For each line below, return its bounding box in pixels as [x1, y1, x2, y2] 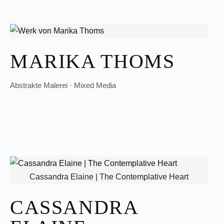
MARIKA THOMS [10, 50, 175, 72]
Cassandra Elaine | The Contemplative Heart [29, 172, 188, 181]
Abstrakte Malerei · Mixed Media [10, 81, 116, 89]
